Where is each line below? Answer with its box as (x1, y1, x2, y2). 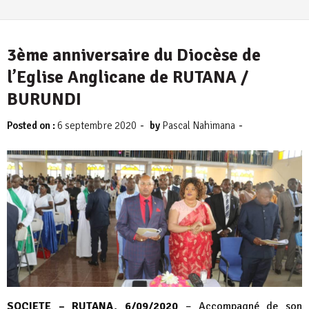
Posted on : (7, 119, 57, 132)
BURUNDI (7, 88, 81, 110)
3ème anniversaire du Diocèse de (7, 44, 261, 66)
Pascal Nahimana (162, 119, 235, 132)
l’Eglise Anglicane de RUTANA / (7, 66, 248, 88)
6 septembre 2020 (57, 119, 137, 132)
